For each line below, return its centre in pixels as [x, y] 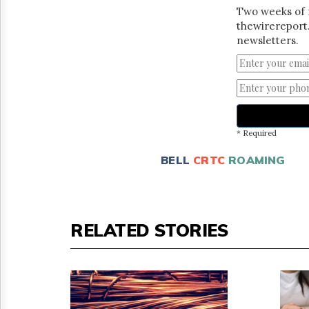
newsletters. [267, 40]
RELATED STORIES [149, 230]
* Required [256, 133]
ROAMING [257, 160]
